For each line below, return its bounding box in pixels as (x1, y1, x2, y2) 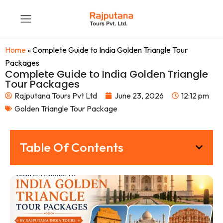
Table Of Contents (20, 139, 123, 155)
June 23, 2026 (114, 91, 164, 101)
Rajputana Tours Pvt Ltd (14, 91, 97, 101)
